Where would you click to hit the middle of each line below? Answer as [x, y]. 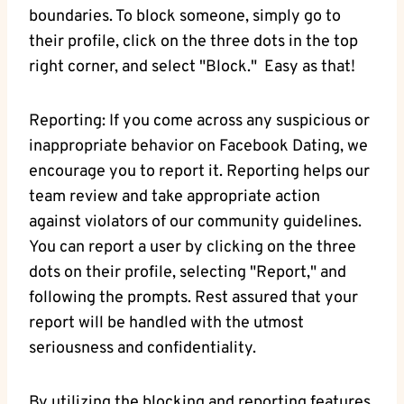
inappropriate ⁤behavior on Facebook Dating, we [198, 147]
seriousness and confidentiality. [142, 349]
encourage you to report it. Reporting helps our [199, 172]
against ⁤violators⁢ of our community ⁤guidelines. [195, 223]
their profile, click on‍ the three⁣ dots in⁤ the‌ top [193, 42]
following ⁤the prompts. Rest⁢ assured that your [193, 298]
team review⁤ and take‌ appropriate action [174, 197]
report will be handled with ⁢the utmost [166, 324]
